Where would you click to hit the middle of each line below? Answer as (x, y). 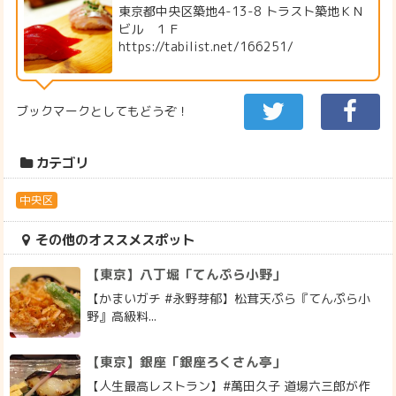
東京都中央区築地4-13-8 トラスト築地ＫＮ (242, 11)
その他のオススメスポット (114, 239)
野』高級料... (122, 316)
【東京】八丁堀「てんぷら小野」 (187, 275)
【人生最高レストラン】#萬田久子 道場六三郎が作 (229, 385)
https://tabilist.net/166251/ (206, 47)
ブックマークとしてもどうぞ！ (103, 111)
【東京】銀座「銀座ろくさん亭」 (187, 362)
